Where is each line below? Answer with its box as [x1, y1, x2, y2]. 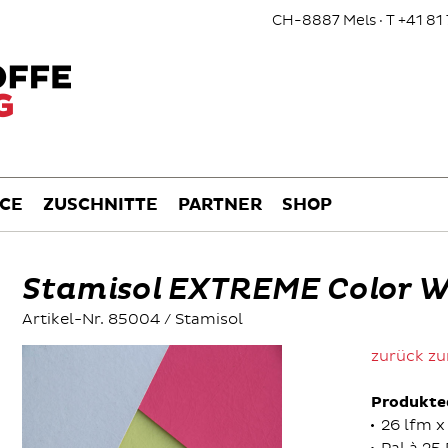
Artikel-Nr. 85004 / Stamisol [22, 310, 243, 329]
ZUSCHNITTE [43, 197, 158, 214]
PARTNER [178, 197, 262, 214]
